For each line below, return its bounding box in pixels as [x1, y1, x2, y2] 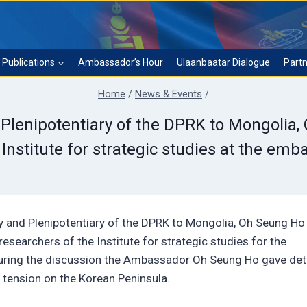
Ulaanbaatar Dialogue [177, 57, 270, 69]
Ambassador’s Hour [78, 57, 163, 69]
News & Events [135, 88, 202, 101]
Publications [2, 57, 55, 69]
